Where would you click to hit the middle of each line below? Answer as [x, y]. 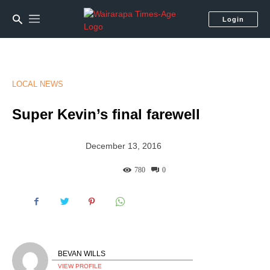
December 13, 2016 [124, 146]
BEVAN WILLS [82, 254]
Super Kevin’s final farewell [106, 114]
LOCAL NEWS [38, 84]
